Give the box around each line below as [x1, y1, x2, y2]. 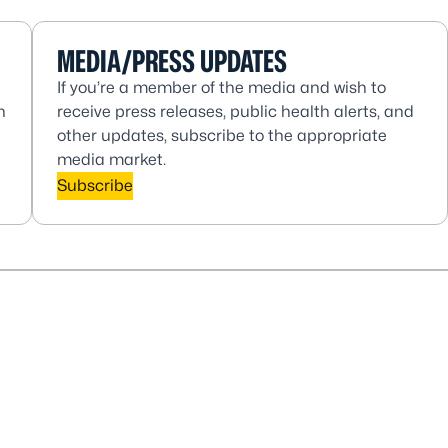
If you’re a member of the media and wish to [57, 78, 386, 97]
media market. [57, 150, 166, 169]
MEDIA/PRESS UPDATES [57, 43, 287, 79]
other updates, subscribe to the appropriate [57, 126, 387, 145]
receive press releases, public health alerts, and [57, 102, 414, 121]
